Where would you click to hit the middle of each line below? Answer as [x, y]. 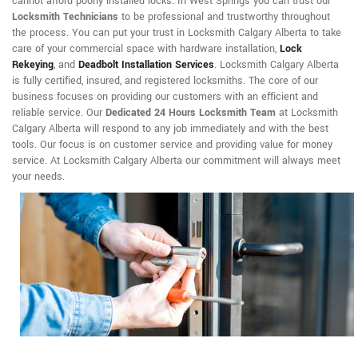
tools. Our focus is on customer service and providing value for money [172, 145]
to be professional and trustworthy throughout [224, 17]
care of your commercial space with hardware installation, [146, 49]
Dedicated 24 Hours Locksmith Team [191, 113]
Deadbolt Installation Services [146, 65]
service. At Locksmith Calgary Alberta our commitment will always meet [176, 161]
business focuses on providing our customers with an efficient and [165, 97]
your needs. [38, 177]
